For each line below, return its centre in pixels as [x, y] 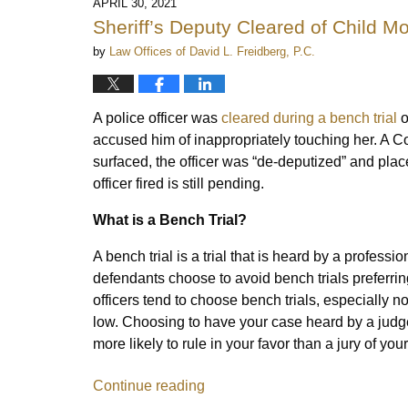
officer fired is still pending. [180, 183]
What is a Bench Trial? [170, 219]
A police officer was [157, 117]
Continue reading [149, 385]
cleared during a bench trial [309, 117]
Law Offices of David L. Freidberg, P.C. [212, 51]
